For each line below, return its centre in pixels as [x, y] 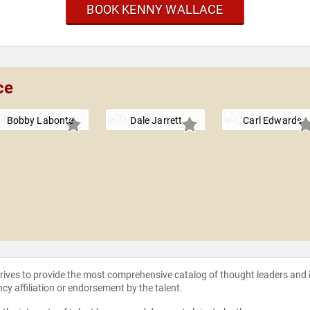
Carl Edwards [273, 121]
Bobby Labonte [40, 121]
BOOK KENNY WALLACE [155, 10]
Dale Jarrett [156, 121]
